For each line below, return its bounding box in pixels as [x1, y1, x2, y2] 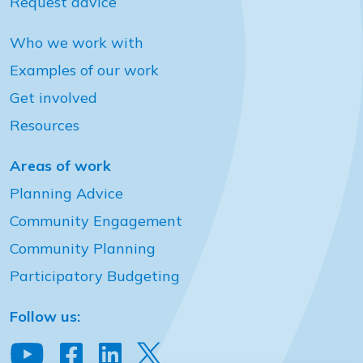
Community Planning [10, 239, 156, 258]
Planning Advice [10, 184, 123, 203]
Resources [10, 116, 79, 135]
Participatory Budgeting [10, 267, 180, 285]
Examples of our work [10, 61, 159, 79]
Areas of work [10, 156, 111, 175]
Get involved [10, 88, 97, 107]
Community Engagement [10, 211, 182, 230]
